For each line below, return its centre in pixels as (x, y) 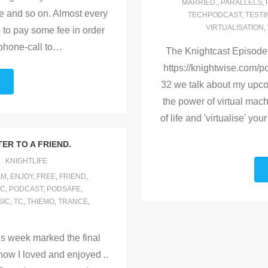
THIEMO (40, 202)
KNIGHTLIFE (26, 161)
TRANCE (73, 202)
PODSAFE (63, 189)
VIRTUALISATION (235, 28)
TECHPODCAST (215, 15)
